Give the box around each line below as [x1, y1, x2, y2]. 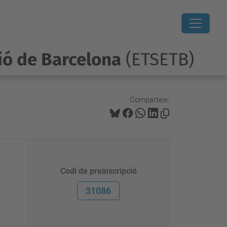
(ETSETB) [121, 49, 194, 70]
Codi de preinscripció [60, 166, 137, 176]
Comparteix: [130, 95, 169, 104]
